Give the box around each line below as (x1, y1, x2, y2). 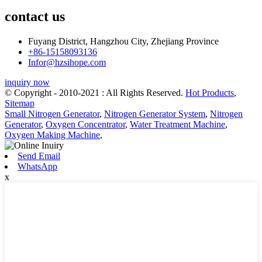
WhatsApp (18, 161, 57, 171)
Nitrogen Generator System (104, 108, 205, 119)
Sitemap (5, 98, 35, 108)
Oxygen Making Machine (5, 129, 100, 140)
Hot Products (185, 87, 234, 98)
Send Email (18, 150, 60, 161)
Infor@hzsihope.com (28, 57, 106, 67)
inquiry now (5, 77, 50, 87)
